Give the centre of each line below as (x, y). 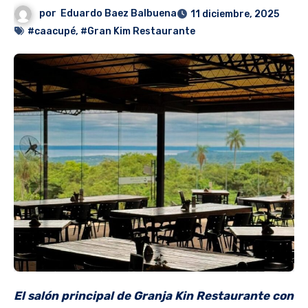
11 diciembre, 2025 (235, 14)
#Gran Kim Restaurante (138, 32)
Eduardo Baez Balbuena (119, 14)
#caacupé (52, 32)
